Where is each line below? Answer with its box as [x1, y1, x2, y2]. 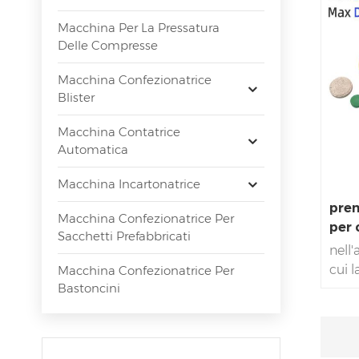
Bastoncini [58, 280, 120, 296]
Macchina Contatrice [58, 124, 180, 140]
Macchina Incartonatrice [58, 176, 200, 192]
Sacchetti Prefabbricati [58, 228, 191, 244]
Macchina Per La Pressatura [58, 20, 220, 36]
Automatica [58, 142, 128, 158]
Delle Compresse [58, 38, 158, 54]
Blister [58, 90, 95, 106]
